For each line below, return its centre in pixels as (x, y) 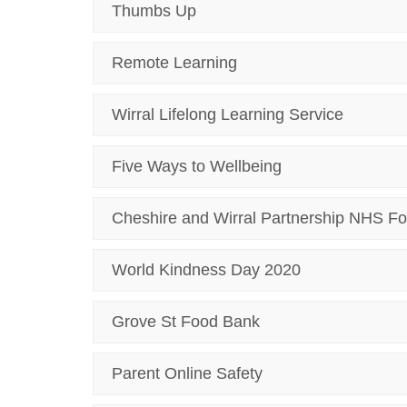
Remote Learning (174, 63)
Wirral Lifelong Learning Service (228, 114)
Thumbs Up (154, 11)
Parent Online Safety (187, 373)
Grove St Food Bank (186, 322)
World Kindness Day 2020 (206, 270)
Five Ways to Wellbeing (197, 166)
